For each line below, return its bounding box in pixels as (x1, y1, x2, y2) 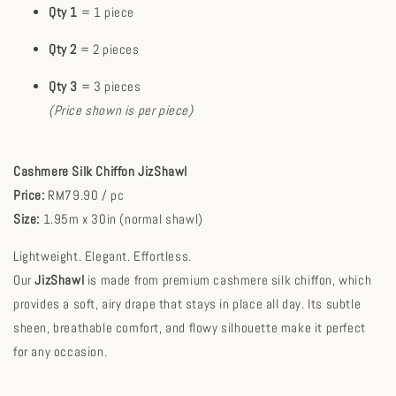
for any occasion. (13, 342, 108, 360)
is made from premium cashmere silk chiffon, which (84, 270, 372, 288)
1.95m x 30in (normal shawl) (40, 209, 203, 227)
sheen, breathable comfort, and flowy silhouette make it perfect (13, 318, 366, 336)
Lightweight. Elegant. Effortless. (13, 247, 192, 264)
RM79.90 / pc (44, 186, 125, 203)
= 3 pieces (78, 77, 141, 95)
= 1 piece (78, 3, 134, 20)
